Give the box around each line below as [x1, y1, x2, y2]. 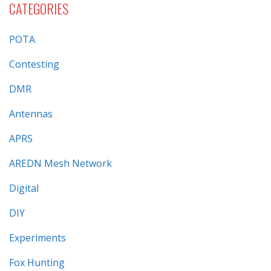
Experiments [9, 231, 66, 245]
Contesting [9, 57, 59, 71]
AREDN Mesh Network [9, 157, 112, 171]
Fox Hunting [9, 256, 65, 270]
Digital [9, 181, 39, 195]
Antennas [9, 107, 53, 121]
